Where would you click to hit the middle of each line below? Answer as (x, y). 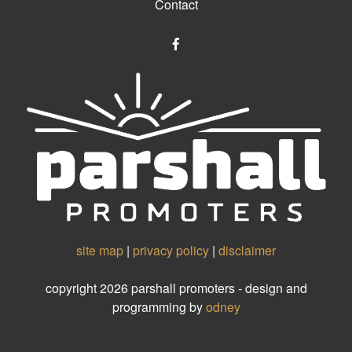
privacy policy (171, 250)
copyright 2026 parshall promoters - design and (176, 288)
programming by (159, 306)
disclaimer (247, 250)
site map (100, 250)
